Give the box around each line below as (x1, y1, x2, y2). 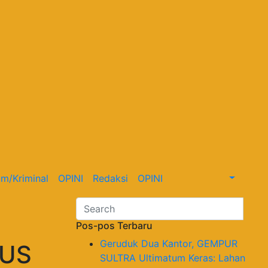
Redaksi (92, 172, 128, 184)
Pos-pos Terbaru (76, 219, 153, 232)
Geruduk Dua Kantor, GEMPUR (100, 237, 237, 249)
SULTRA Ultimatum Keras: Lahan (100, 251, 245, 264)
